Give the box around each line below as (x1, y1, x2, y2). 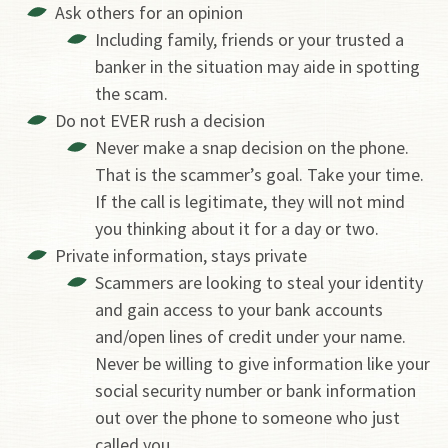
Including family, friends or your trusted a (95, 27, 404, 51)
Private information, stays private (55, 243, 307, 267)
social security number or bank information (95, 378, 416, 402)
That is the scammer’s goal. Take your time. (95, 162, 424, 186)
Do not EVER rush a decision (55, 108, 265, 132)
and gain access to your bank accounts (95, 297, 383, 321)
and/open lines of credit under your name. (95, 324, 406, 348)
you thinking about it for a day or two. (95, 216, 383, 240)
